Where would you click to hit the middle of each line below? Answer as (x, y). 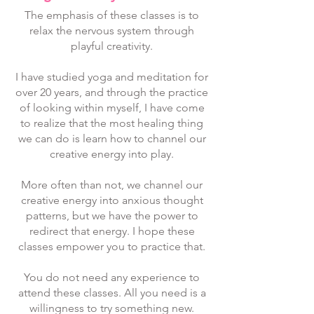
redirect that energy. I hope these (112, 231)
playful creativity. (112, 46)
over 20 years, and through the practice (112, 92)
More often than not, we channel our (112, 185)
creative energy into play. (112, 154)
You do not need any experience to (112, 277)
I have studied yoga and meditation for (112, 77)
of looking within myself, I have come (112, 108)
